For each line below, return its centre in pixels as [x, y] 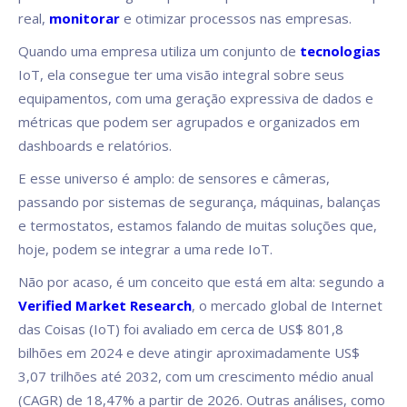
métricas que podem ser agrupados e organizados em [189, 122]
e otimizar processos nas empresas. [238, 19]
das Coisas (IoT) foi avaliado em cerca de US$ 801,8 [181, 329]
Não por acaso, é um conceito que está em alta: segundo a [201, 282]
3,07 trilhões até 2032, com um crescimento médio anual [196, 377]
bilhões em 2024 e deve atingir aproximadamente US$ [189, 353]
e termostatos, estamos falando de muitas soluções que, [198, 226]
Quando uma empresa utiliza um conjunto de [159, 51]
